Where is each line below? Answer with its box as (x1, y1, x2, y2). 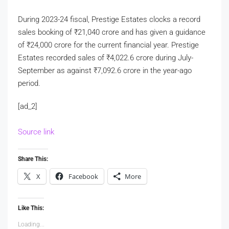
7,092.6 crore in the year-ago (97, 65, 192, 75)
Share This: (18, 155, 48, 163)
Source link (18, 127, 54, 136)
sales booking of (18, 27, 74, 37)
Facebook (68, 171, 98, 181)
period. (18, 78, 40, 88)
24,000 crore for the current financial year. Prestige (30, 40, 199, 50)
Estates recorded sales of (18, 53, 106, 62)
